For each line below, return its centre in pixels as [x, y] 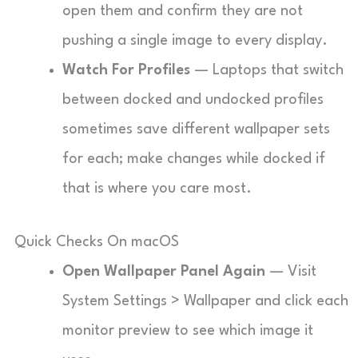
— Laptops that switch [267, 70]
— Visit [291, 272]
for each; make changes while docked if [194, 159]
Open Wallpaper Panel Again [164, 272]
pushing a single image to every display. [195, 41]
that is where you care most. [157, 189]
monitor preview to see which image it [188, 331]
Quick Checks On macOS [97, 242]
